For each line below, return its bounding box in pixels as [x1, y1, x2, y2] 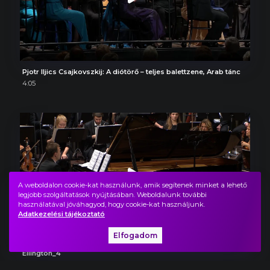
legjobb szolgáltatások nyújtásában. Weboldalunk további [18, 190, 207, 199]
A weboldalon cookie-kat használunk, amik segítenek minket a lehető [18, 181, 247, 189]
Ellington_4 [22, 249, 61, 257]
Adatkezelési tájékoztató [18, 210, 105, 218]
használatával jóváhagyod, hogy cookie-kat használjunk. [18, 200, 205, 209]
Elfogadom [113, 230, 157, 240]
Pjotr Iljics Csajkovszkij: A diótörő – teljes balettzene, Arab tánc [22, 67, 240, 77]
